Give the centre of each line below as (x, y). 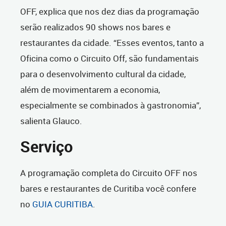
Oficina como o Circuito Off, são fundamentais (109, 59)
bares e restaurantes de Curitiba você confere (108, 189)
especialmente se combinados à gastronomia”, (110, 105)
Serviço (47, 147)
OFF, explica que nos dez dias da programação (110, 12)
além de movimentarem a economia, (90, 90)
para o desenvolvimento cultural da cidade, (103, 74)
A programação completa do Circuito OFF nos (109, 173)
